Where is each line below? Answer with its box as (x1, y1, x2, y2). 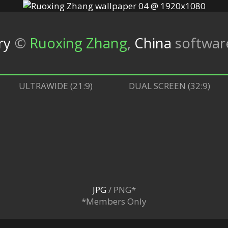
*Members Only (81, 195, 147, 207)
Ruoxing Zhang (30, 33, 127, 52)
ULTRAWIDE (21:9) (19, 79, 93, 92)
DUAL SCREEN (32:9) (128, 79, 210, 92)
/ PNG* (106, 183, 136, 195)
